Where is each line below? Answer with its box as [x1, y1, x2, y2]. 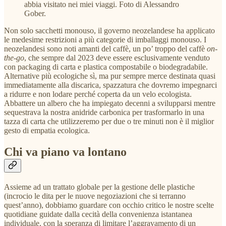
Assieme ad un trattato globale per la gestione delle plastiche [4, 182, 195, 191]
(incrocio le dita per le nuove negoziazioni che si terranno [4, 191, 186, 200]
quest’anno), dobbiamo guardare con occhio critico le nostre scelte [4, 200, 214, 209]
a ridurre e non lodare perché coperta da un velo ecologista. [4, 89, 192, 98]
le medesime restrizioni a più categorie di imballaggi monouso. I [4, 35, 206, 44]
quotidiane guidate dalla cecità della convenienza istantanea [4, 209, 192, 218]
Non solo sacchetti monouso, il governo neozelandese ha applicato [4, 26, 215, 35]
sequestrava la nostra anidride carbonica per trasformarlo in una [4, 107, 204, 117]
